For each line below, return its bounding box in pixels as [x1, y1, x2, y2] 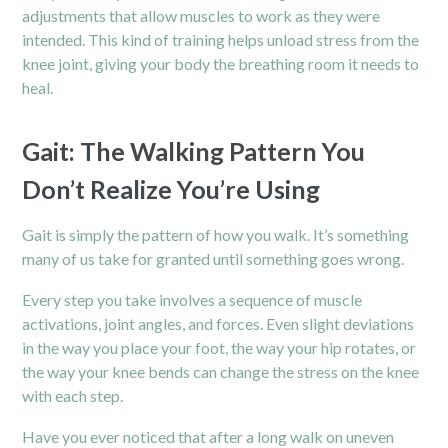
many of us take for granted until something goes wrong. [22, 248, 405, 268]
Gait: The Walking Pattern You [22, 135, 366, 166]
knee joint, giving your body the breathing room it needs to [22, 53, 420, 73]
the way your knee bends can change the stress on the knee [22, 361, 420, 381]
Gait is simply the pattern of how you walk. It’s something [22, 224, 410, 244]
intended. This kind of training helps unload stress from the [22, 29, 420, 49]
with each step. [22, 385, 124, 405]
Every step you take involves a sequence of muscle [22, 289, 363, 309]
